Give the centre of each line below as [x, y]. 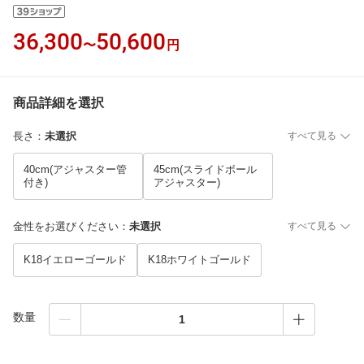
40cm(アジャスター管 [75, 169]
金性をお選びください [66, 226]
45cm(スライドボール [205, 169]
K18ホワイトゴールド [199, 260]
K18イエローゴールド [75, 260]
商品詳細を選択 [58, 103]
